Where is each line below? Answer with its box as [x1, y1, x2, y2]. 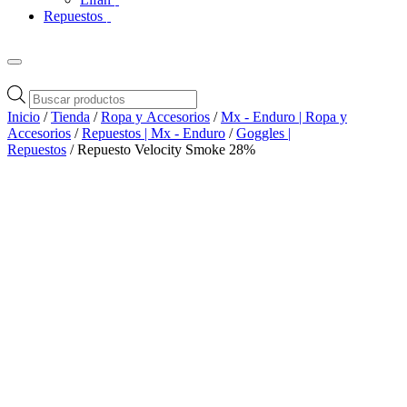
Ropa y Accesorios [101, 108, 210, 124]
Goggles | [236, 124, 291, 141]
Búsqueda [28, 84, 85, 100]
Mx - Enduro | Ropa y [221, 108, 347, 124]
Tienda [51, 108, 90, 124]
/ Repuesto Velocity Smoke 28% [66, 141, 255, 157]
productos [28, 116, 84, 133]
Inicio [7, 108, 40, 124]
